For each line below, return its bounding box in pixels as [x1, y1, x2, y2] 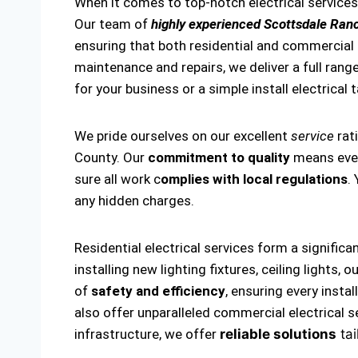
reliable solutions [220, 326, 336, 342]
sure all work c [74, 171, 161, 187]
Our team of [74, 16, 151, 32]
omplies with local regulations [161, 171, 348, 187]
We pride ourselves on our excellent [74, 128, 291, 144]
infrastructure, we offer [74, 326, 220, 342]
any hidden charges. [74, 193, 194, 209]
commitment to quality [148, 149, 290, 165]
